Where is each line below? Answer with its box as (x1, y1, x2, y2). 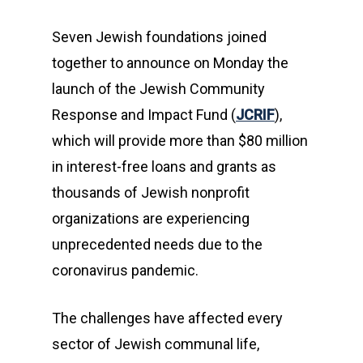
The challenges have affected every (52, 310, 283, 327)
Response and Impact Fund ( (52, 106, 236, 123)
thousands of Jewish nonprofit (52, 184, 250, 201)
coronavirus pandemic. (52, 262, 199, 279)
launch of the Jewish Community (52, 80, 265, 97)
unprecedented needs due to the (52, 236, 263, 253)
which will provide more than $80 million (52, 132, 308, 149)
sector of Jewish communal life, (52, 335, 259, 352)
